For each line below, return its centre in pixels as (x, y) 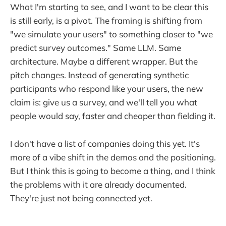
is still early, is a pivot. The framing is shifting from (106, 21)
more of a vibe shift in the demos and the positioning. (113, 157)
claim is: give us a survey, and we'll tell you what (104, 102)
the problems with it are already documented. (98, 184)
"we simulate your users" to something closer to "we (111, 34)
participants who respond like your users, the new (107, 89)
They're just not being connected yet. (81, 198)
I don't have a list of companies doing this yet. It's (105, 143)
